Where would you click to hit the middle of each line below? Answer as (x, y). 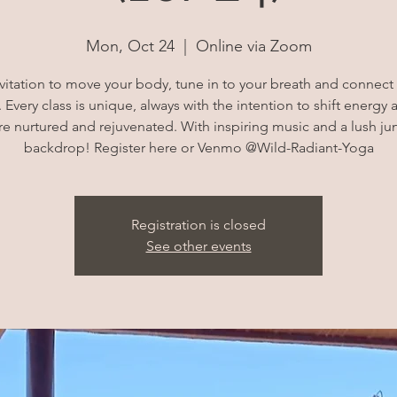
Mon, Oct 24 (130, 46)
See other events (198, 246)
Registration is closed (198, 225)
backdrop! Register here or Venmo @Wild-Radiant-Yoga (198, 148)
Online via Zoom (253, 46)
